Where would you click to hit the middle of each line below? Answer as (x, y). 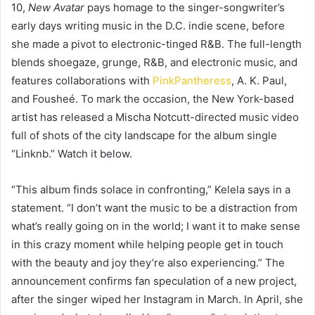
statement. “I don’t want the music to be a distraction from (154, 207)
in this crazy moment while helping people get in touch (147, 244)
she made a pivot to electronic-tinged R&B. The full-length (156, 44)
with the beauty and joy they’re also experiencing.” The (148, 262)
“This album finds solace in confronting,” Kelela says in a (151, 189)
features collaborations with (82, 80)
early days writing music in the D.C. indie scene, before (148, 25)
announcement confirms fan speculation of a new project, (154, 281)
